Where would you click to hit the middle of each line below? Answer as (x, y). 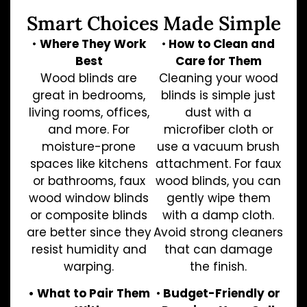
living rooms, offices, (89, 112)
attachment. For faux (218, 163)
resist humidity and (89, 249)
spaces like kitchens (89, 163)
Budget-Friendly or (220, 293)
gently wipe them (218, 198)
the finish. (218, 266)
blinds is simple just (218, 95)
